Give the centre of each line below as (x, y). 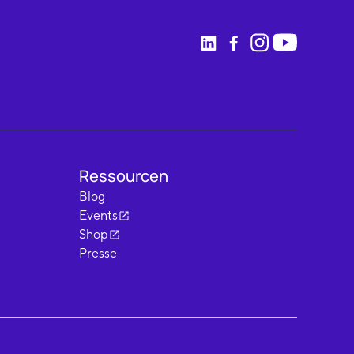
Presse (98, 254)
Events (98, 216)
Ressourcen (123, 176)
